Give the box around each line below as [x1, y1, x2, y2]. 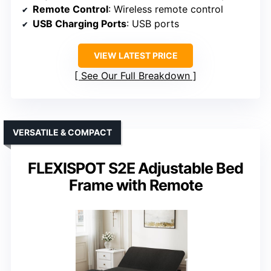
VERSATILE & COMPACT [13, 127, 112, 138]
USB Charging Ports [33, 18, 126, 30]
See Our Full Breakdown [81, 70, 190, 82]
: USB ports [126, 18, 179, 30]
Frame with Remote [68, 176, 203, 195]
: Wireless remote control [108, 3, 223, 16]
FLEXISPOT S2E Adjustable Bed [28, 159, 243, 178]
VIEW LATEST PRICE [93, 50, 178, 61]
